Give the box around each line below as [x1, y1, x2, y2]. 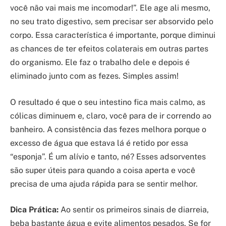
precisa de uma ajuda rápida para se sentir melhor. [10, 179, 198, 189]
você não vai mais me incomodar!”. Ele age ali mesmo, [10, 3, 210, 13]
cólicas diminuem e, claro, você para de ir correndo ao [10, 110, 211, 121]
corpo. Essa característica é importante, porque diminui [10, 30, 215, 40]
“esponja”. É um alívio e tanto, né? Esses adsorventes [10, 151, 206, 161]
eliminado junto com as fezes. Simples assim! [10, 71, 179, 81]
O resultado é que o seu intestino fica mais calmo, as [10, 97, 205, 107]
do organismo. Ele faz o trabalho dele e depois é [10, 58, 190, 68]
